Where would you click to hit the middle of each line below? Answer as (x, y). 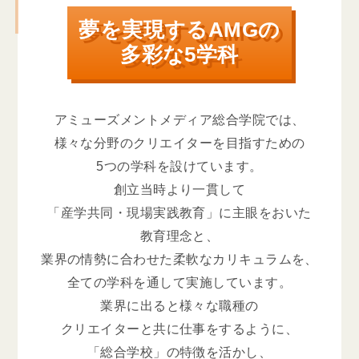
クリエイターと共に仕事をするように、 (179, 328)
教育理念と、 (179, 235)
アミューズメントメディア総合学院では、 (179, 119)
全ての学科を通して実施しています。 (179, 282)
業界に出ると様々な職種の (179, 305)
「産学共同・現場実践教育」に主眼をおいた (179, 212)
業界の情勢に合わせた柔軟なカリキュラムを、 (179, 258)
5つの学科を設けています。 (179, 165)
